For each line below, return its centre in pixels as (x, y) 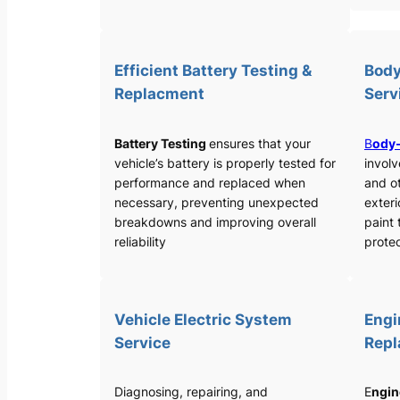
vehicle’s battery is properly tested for (225, 162)
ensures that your (260, 143)
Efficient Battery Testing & (213, 71)
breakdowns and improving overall (215, 221)
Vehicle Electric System (203, 319)
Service (142, 342)
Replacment (159, 94)
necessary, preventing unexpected (217, 202)
